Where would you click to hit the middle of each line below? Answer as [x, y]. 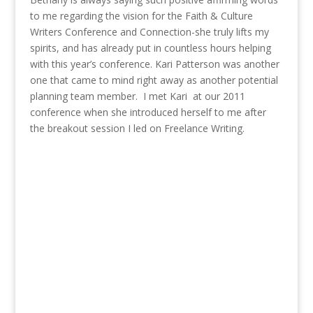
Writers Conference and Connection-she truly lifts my [149, 32]
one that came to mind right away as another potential [154, 80]
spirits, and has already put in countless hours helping [150, 48]
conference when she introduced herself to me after [148, 112]
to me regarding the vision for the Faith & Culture [141, 16]
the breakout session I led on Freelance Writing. [138, 129]
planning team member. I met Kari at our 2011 [137, 96]
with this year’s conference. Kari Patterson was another [154, 64]
